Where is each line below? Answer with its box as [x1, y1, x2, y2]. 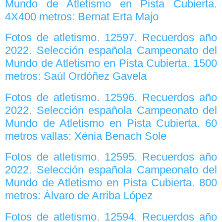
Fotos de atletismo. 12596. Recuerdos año [5, 91, 217, 104]
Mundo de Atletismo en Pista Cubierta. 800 [5, 176, 217, 189]
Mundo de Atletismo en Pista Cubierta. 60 [5, 116, 217, 129]
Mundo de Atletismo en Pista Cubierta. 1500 [5, 57, 217, 70]
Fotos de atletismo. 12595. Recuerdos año [5, 151, 217, 164]
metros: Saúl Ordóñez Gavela [5, 70, 147, 83]
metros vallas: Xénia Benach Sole [5, 129, 166, 142]
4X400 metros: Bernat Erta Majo [5, 10, 159, 23]
